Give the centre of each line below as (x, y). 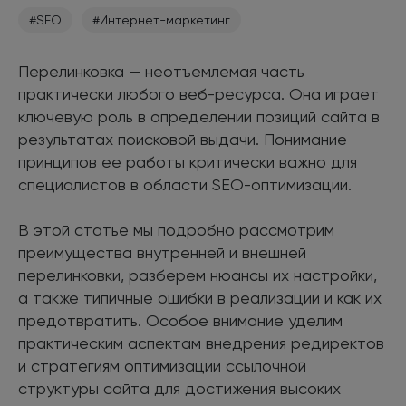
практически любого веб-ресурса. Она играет (198, 93)
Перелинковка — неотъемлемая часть (161, 71)
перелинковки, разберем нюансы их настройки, (198, 275)
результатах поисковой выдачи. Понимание (183, 139)
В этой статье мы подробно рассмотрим (176, 229)
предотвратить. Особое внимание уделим (180, 320)
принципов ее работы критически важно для (188, 161)
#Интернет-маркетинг (161, 19)
